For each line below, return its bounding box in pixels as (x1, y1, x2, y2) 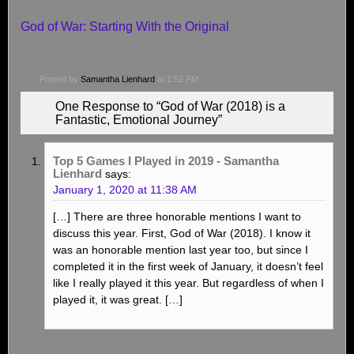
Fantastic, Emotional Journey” (55, 112, 222, 126)
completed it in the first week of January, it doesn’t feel (53, 259, 323, 273)
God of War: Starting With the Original (21, 19, 229, 33)
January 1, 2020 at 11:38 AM (53, 183, 197, 196)
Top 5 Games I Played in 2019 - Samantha (53, 153, 279, 168)
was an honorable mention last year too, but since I (53, 243, 308, 256)
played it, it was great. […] (53, 292, 183, 306)
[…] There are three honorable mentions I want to (53, 209, 301, 223)
